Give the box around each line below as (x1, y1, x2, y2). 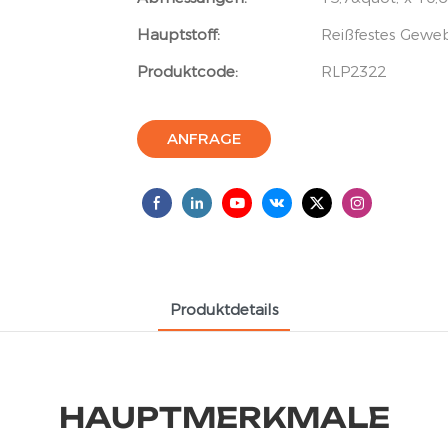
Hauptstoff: (137, 25, 220, 45)
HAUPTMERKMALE (58, 400, 390, 436)
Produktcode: (137, 62, 238, 82)
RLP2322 (321, 62, 386, 82)
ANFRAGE (167, 129, 241, 149)
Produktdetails (170, 299, 278, 319)
